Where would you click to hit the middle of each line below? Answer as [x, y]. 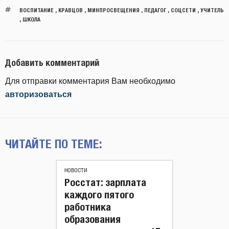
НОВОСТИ [76, 170]
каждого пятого [99, 194]
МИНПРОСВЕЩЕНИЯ [113, 10]
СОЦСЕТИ [183, 10]
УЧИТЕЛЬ [212, 10]
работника [88, 207]
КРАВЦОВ [70, 10]
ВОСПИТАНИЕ [36, 10]
